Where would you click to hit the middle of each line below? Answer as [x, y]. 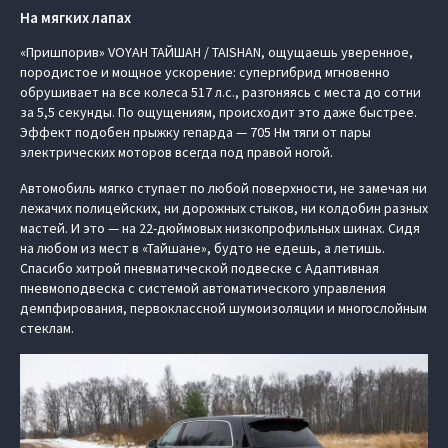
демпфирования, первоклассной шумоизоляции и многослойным [223, 308]
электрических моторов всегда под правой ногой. [176, 152]
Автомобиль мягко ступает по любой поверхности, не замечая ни [223, 188]
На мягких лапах [75, 17]
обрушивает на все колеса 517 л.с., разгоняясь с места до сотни [220, 92]
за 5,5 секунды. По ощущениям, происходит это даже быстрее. [218, 112]
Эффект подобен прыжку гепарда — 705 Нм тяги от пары [195, 132]
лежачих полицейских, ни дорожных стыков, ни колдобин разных [224, 208]
